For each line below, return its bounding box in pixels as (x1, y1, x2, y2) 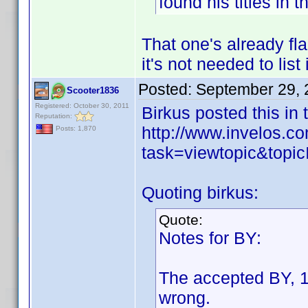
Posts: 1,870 (54, 124, 96, 133)
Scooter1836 (67, 85, 119, 96)
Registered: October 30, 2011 (35, 102, 129, 109)
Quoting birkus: (142, 183, 258, 202)
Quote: (159, 212, 203, 228)
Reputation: (35, 111, 74, 120)
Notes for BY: (159, 228, 261, 247)
